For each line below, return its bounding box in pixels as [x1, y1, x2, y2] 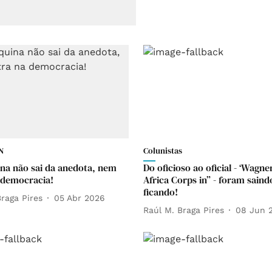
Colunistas [143, 144, 182, 157]
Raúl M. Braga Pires [143, 205, 224, 215]
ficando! [143, 185, 178, 199]
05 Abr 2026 [54, 192, 105, 203]
